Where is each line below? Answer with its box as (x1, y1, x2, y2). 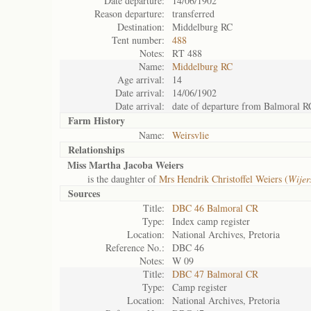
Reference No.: (106, 241, 165, 254)
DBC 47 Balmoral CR (172, 267, 258, 280)
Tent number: (112, 33, 165, 47)
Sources (68, 186, 100, 201)
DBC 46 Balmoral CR (172, 201, 258, 215)
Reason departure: (94, 7, 165, 20)
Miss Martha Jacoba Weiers (67, 158, 183, 172)
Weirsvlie (172, 128, 209, 142)
